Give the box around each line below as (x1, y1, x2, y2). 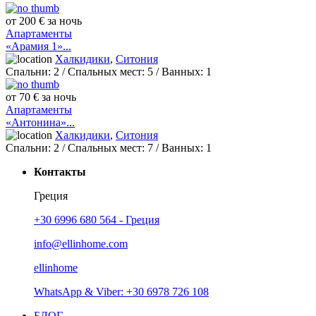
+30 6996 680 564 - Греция (34, 214, 159, 226)
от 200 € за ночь (6, 15, 82, 28)
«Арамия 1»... (6, 40, 71, 53)
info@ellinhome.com (34, 238, 128, 250)
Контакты (34, 166, 86, 178)
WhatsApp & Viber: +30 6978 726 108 (34, 286, 209, 298)
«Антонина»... (6, 116, 75, 129)
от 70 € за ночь (6, 91, 76, 104)
